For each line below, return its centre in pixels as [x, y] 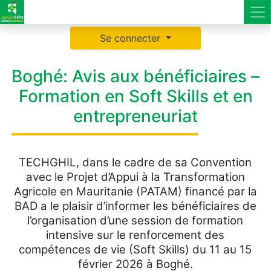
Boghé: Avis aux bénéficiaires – [135, 76]
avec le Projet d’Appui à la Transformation [135, 177]
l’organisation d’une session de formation [135, 220]
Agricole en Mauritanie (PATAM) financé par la [135, 191]
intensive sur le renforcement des [135, 235]
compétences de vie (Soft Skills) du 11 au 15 [135, 250]
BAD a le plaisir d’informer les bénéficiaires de [135, 206]
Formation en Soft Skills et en [135, 96]
